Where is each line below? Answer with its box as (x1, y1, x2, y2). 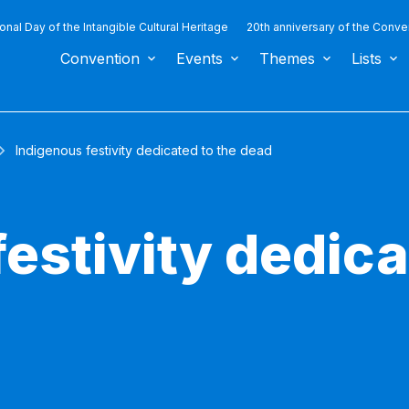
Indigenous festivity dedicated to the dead (16, 142, 272, 159)
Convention (60, 49, 140, 68)
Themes (259, 49, 315, 68)
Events (176, 49, 223, 68)
